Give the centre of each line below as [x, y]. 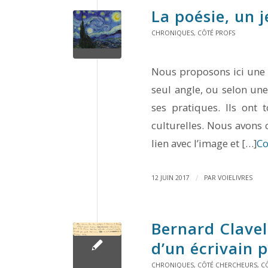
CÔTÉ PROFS [216, 33]
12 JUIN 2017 [170, 178]
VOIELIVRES [235, 178]
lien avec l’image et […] [204, 144]
